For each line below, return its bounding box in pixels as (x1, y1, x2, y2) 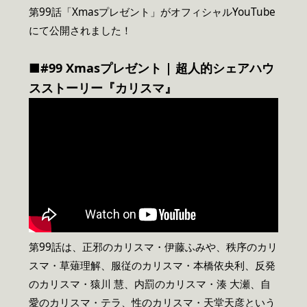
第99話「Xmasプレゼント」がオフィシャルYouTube (29, 4, 275, 19)
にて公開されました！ (29, 23, 132, 38)
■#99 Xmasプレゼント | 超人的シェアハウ (29, 59, 274, 76)
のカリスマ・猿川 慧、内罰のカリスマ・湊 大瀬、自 (29, 276, 271, 291)
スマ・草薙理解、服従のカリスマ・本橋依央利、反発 (29, 258, 275, 273)
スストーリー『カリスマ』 (29, 79, 177, 96)
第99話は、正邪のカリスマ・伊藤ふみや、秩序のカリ (29, 239, 278, 254)
